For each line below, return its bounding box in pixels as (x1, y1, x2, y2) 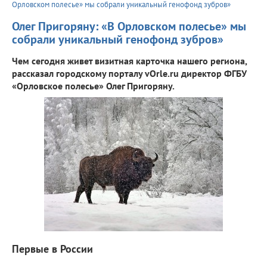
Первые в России (12, 241, 93, 256)
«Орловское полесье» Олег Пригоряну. (12, 79, 175, 92)
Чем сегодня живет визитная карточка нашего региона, (12, 54, 247, 67)
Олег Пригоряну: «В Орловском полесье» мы (12, 18, 246, 34)
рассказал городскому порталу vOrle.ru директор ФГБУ (12, 67, 247, 79)
